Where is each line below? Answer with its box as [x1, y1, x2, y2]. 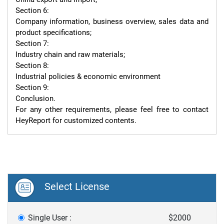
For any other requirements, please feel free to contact [15, 105, 208, 114]
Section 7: [15, 39, 49, 48]
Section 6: [15, 6, 49, 15]
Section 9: [15, 83, 49, 92]
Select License [44, 180, 109, 192]
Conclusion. [15, 94, 55, 103]
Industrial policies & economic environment [15, 72, 160, 81]
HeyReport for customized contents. [15, 116, 136, 125]
